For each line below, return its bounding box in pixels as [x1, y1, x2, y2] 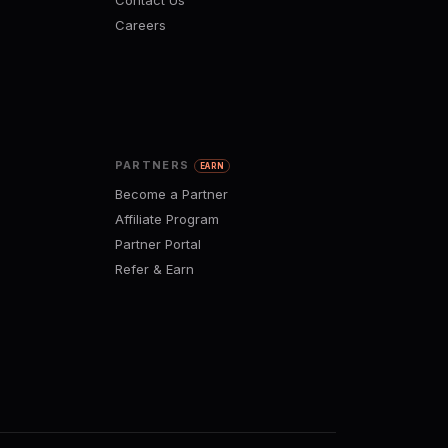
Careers [114, 17, 166, 34]
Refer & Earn [114, 260, 194, 277]
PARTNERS [114, 157, 194, 172]
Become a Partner [114, 185, 228, 202]
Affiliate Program [114, 210, 219, 227]
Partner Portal [114, 235, 201, 252]
